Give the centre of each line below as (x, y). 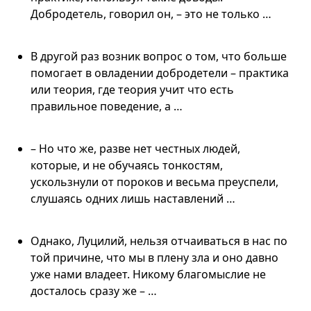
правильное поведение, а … (107, 106)
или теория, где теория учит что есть (132, 89)
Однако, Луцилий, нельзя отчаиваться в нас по (159, 241)
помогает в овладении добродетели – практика (160, 73)
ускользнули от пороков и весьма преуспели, (154, 182)
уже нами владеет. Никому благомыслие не (148, 274)
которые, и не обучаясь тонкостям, (127, 165)
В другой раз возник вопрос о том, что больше (159, 56)
